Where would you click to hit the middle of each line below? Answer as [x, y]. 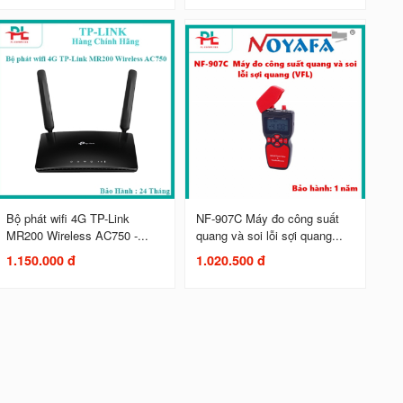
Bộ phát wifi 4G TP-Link [67, 218]
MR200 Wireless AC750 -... [77, 235]
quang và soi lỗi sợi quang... [269, 235]
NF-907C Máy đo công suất [267, 218]
